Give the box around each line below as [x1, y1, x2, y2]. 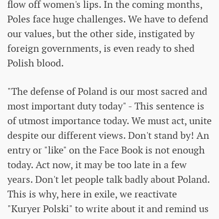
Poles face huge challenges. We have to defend [7, 13, 208, 26]
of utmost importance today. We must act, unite [7, 114, 212, 128]
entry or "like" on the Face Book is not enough [7, 144, 205, 157]
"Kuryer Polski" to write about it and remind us [7, 202, 209, 216]
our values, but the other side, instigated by [7, 27, 195, 41]
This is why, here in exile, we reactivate [7, 188, 177, 201]
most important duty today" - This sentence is [7, 100, 204, 113]
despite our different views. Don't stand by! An [7, 129, 209, 142]
